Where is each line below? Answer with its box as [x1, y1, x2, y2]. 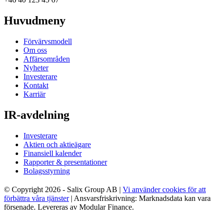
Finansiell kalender [23, 149, 82, 157]
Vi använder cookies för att [123, 185, 206, 194]
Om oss [23, 46, 47, 55]
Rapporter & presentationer [23, 157, 107, 166]
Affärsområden [23, 55, 70, 64]
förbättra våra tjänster [4, 194, 69, 202]
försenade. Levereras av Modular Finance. [4, 202, 134, 211]
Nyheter [23, 64, 48, 72]
